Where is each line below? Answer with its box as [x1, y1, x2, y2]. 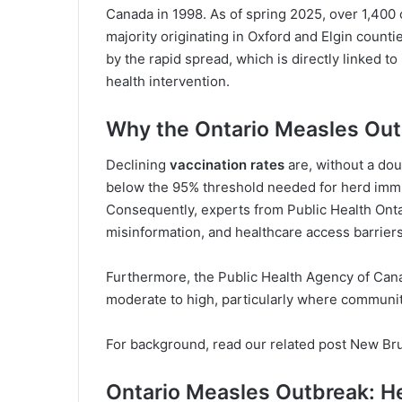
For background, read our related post [106, 336, 346, 354]
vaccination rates [170, 156, 284, 174]
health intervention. [106, 72, 230, 90]
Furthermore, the [106, 268, 218, 286]
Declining [106, 156, 170, 174]
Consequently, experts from [106, 201, 287, 219]
